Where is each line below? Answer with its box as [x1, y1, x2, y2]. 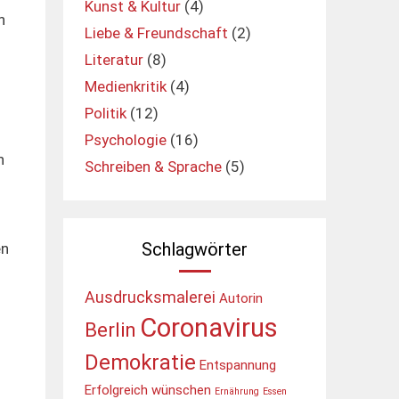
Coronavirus [140, 313, 278, 343]
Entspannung [199, 357, 276, 373]
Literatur [85, 51, 143, 69]
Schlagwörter [142, 239, 248, 260]
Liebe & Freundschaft [85, 24, 228, 42]
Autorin [219, 290, 263, 306]
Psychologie [85, 131, 167, 149]
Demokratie [85, 350, 196, 375]
